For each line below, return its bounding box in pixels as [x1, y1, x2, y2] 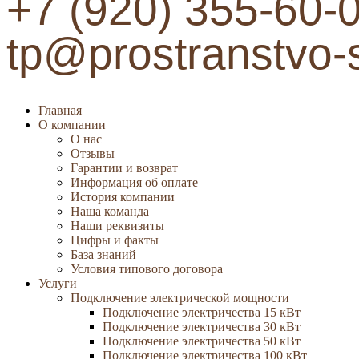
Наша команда [71, 204, 149, 218]
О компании [38, 118, 106, 131]
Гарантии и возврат [71, 161, 178, 175]
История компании [71, 190, 175, 204]
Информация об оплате [71, 175, 198, 189]
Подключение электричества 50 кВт [103, 334, 301, 348]
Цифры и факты [71, 233, 159, 247]
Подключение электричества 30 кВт [103, 320, 301, 333]
